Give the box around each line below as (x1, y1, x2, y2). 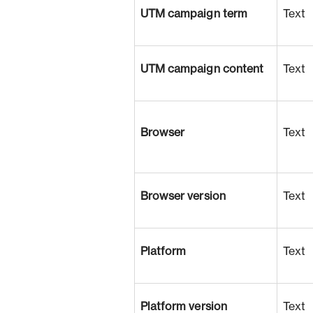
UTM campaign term (140, 8, 248, 20)
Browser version (140, 191, 226, 202)
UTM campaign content (140, 64, 264, 75)
